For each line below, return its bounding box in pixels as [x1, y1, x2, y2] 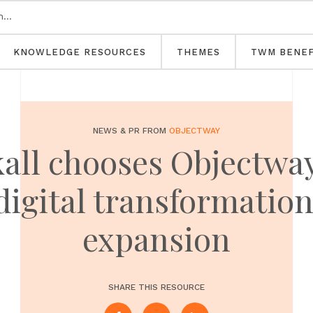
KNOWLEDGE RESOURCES [13, 47, 146, 57]
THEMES [177, 47, 220, 57]
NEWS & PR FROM [93, 126, 169, 136]
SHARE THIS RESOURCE [108, 282, 205, 292]
